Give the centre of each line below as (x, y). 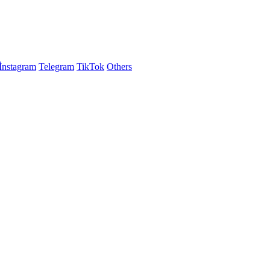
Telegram (56, 67)
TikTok (90, 67)
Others (119, 67)
